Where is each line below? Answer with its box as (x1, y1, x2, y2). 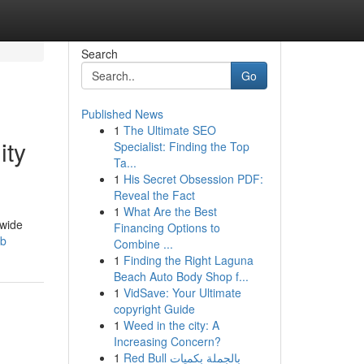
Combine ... (113, 236, 173, 252)
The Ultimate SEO (123, 122, 216, 138)
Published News (80, 106, 163, 122)
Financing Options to (113, 219, 220, 236)
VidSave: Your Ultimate (123, 284, 241, 301)
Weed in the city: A (123, 317, 219, 333)
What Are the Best (123, 203, 217, 219)
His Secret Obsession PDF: (123, 171, 263, 187)
